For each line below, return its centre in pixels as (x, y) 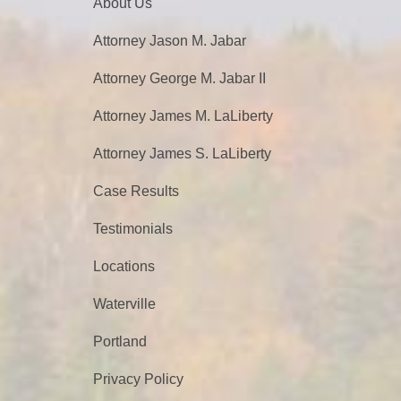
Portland (120, 342)
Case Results (136, 192)
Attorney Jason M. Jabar (170, 41)
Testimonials (133, 229)
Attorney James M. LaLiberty (183, 116)
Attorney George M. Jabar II (179, 79)
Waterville (124, 304)
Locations (124, 267)
